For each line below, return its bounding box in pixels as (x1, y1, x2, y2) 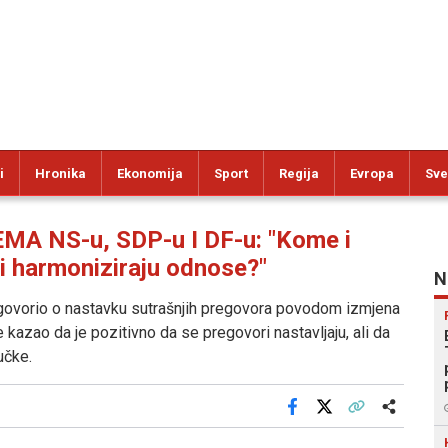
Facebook (290, 412, 350, 428)
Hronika (35, 166, 86, 181)
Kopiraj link (354, 412, 419, 428)
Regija (279, 166, 319, 181)
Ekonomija (117, 166, 183, 181)
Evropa (350, 166, 394, 181)
